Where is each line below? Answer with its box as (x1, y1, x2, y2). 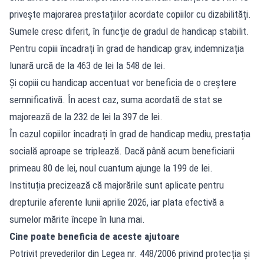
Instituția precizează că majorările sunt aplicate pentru (9, 179, 224, 191)
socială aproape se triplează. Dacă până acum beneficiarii (9, 144, 235, 157)
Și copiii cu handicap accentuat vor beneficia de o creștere (9, 76, 236, 88)
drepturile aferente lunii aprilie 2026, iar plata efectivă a (9, 196, 224, 208)
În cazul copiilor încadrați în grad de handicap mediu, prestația (9, 127, 250, 140)
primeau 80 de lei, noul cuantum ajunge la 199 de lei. (9, 161, 213, 174)
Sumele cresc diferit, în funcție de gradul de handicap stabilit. (9, 25, 249, 37)
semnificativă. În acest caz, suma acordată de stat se (9, 93, 222, 105)
